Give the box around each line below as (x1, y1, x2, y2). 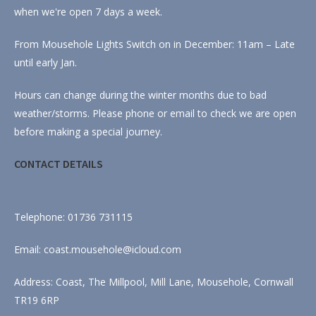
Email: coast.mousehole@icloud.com (14, 243, 181, 257)
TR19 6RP (14, 293, 59, 308)
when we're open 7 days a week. (14, 5, 162, 19)
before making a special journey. (14, 125, 162, 139)
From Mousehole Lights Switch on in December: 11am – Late (14, 37, 295, 51)
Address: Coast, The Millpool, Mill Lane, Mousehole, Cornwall (14, 275, 293, 289)
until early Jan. (14, 56, 77, 70)
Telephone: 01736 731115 (14, 210, 133, 224)
